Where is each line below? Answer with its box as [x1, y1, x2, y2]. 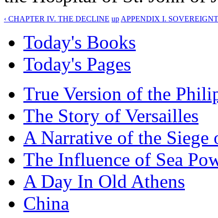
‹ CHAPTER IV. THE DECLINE [4, 14, 109, 23]
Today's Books [23, 31, 136, 53]
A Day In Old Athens [23, 170, 185, 192]
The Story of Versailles [23, 105, 199, 126]
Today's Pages [23, 53, 131, 74]
